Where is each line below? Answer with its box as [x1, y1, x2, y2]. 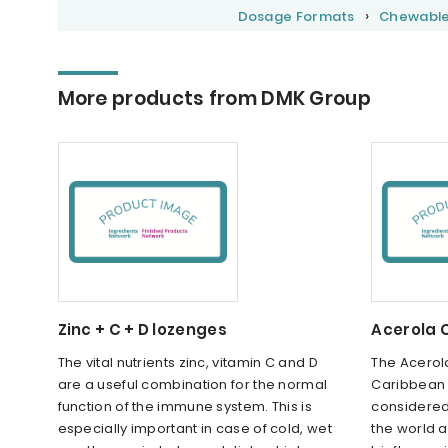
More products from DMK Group [57, 85, 371, 113]
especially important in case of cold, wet [57, 419, 332, 439]
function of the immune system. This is [57, 397, 312, 417]
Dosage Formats [237, 7, 355, 27]
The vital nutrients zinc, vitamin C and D [57, 353, 318, 373]
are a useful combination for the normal [57, 375, 328, 395]
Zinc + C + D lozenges [57, 319, 227, 341]
